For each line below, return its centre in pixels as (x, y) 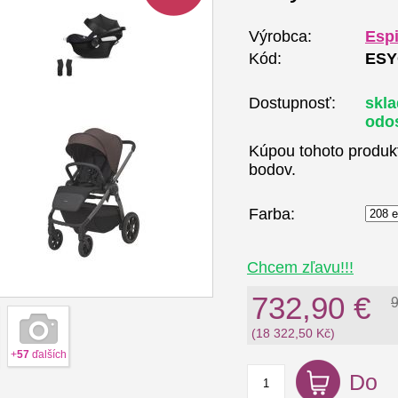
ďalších (48, 354)
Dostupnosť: (292, 103)
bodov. (272, 170)
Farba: (272, 214)
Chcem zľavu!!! (300, 267)
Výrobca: (280, 36)
